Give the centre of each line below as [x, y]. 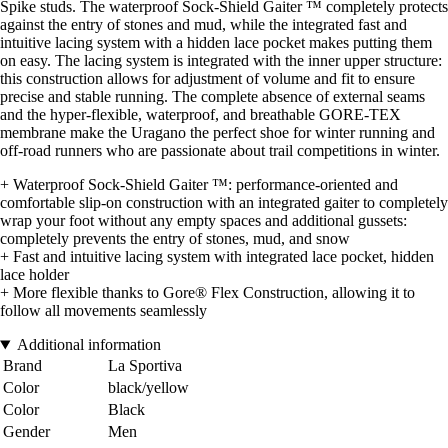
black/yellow [148, 388]
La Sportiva [145, 366]
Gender [26, 432]
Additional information [88, 345]
